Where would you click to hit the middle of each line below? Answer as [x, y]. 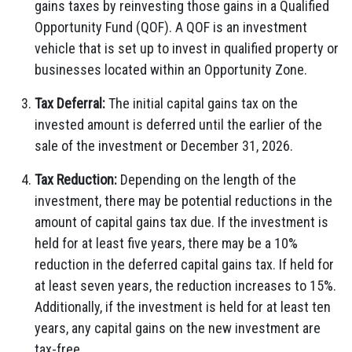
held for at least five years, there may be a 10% [166, 243]
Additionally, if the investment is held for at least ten [183, 307]
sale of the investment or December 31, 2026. [164, 146]
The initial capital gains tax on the [202, 103]
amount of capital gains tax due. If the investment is [181, 222]
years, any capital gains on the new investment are [178, 328]
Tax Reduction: [76, 180]
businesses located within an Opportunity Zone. [171, 70]
